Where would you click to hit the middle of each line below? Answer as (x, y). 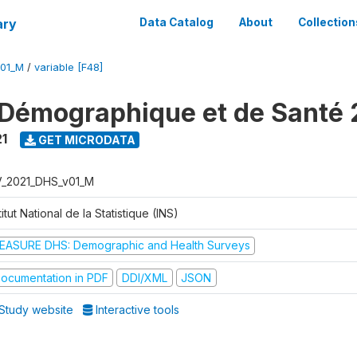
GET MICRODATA (85, 139)
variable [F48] (69, 67)
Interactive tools (136, 310)
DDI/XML (144, 277)
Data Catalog (177, 22)
